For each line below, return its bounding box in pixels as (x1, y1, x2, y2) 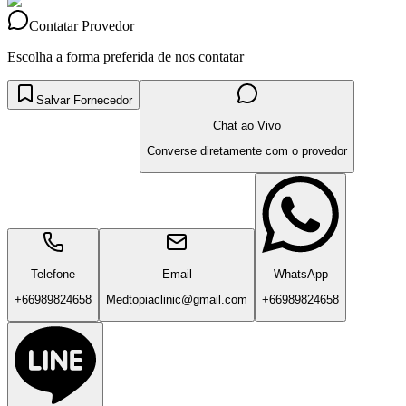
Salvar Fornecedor (36, 92, 132, 107)
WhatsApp (273, 266, 328, 281)
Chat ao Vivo (213, 118, 281, 132)
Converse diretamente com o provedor (147, 144, 347, 159)
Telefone (31, 266, 75, 281)
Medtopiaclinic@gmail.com (106, 293, 247, 307)
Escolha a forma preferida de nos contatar (7, 48, 244, 64)
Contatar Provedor (29, 17, 134, 34)
